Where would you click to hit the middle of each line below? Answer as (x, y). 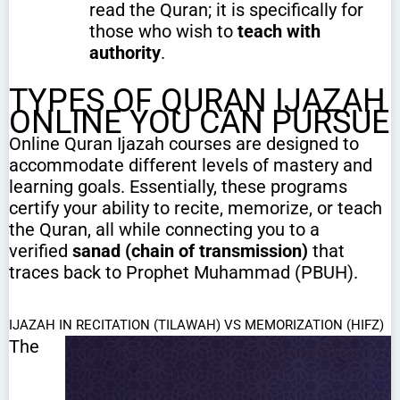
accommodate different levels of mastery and (191, 165)
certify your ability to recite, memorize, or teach (196, 208)
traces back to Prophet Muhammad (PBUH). (183, 272)
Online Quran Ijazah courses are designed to (184, 143)
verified (41, 250)
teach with (279, 31)
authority (125, 52)
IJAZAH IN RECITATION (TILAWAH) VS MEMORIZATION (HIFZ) (196, 325)
